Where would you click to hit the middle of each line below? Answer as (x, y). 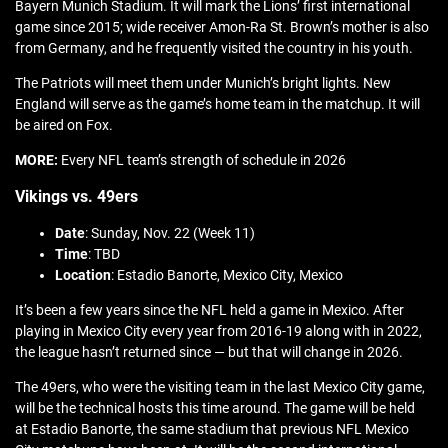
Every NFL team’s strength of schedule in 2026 (202, 160)
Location (83, 275)
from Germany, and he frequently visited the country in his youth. (214, 48)
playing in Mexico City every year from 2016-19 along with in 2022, (218, 331)
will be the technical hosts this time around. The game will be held (215, 408)
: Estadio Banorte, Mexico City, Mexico (227, 275)
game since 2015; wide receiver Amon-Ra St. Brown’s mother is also (222, 27)
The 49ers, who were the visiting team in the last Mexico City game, (220, 387)
